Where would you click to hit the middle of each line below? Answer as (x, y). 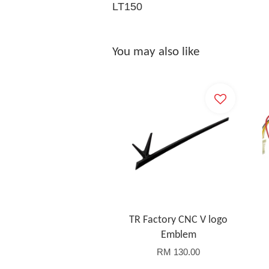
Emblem (178, 235)
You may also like (156, 52)
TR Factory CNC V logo (178, 220)
